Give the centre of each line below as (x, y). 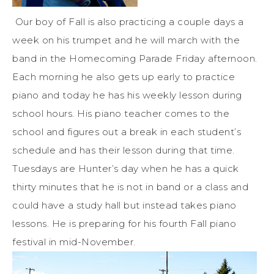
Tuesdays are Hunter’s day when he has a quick (126, 169)
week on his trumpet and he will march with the (126, 40)
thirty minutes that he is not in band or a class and (130, 187)
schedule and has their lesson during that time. (124, 150)
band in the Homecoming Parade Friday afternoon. (136, 59)
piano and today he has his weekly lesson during (127, 95)
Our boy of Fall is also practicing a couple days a (128, 22)
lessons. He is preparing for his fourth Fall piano (124, 224)
